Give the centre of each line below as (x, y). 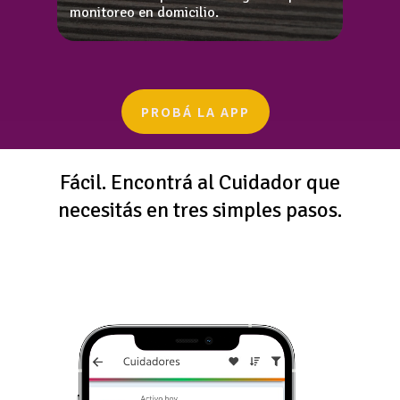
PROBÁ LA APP (196, 112)
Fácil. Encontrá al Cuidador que (200, 182)
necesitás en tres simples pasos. (200, 209)
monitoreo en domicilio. (144, 13)
